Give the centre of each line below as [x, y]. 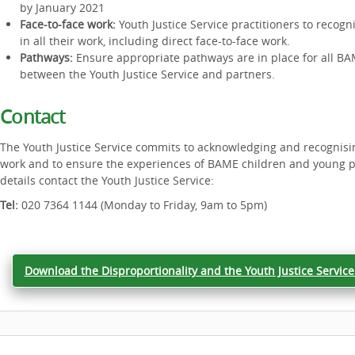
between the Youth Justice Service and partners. [147, 74]
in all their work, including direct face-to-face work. [155, 41]
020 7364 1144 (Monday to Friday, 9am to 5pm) [142, 205]
